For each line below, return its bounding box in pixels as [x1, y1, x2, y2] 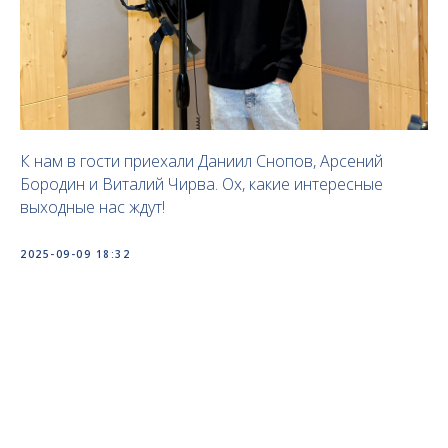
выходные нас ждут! [20, 196, 165, 218]
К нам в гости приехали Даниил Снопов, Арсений [20, 150, 383, 172]
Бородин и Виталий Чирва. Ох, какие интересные [20, 173, 383, 195]
